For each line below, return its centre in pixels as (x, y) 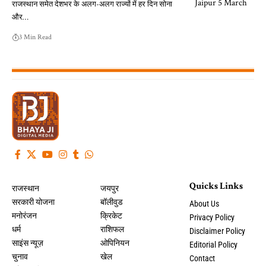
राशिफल (113, 229)
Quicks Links (216, 186)
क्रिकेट (112, 216)
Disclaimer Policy (217, 231)
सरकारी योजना (33, 202)
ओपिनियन (115, 243)
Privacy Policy (212, 218)
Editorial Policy (213, 245)
